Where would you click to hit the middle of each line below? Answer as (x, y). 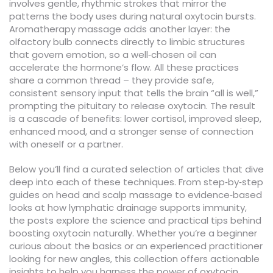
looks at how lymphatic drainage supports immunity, (128, 208)
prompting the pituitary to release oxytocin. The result (132, 106)
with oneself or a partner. (66, 144)
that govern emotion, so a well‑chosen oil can (113, 55)
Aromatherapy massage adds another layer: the (120, 29)
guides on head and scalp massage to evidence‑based (136, 195)
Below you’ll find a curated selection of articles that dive (136, 169)
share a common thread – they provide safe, (112, 80)
